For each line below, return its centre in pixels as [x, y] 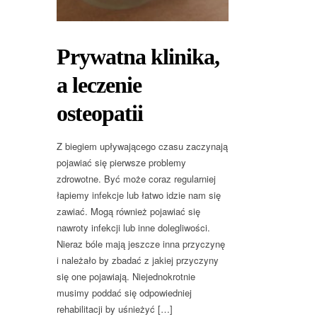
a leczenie [99, 85]
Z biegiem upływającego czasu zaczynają [142, 146]
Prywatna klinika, [138, 56]
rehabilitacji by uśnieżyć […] [115, 309]
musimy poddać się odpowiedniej [124, 292]
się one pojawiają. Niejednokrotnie [126, 276]
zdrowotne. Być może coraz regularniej [136, 178]
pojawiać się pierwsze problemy [121, 162]
